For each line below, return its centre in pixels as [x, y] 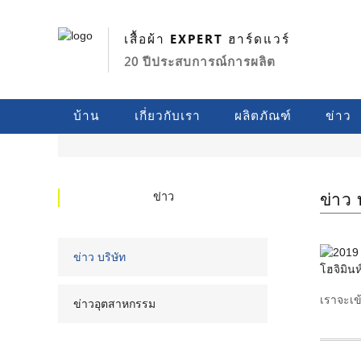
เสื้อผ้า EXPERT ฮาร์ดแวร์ [207, 39]
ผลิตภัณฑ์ [263, 116]
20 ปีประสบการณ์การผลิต [200, 62]
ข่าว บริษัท [100, 257]
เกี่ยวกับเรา [167, 116]
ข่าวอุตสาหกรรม [115, 303]
